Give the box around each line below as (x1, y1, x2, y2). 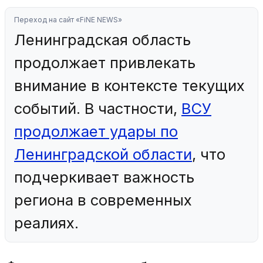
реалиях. (14, 214, 79, 232)
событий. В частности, (14, 99, 181, 118)
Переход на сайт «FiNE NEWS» (14, 15, 122, 25)
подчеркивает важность (14, 168, 194, 187)
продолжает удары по (14, 122, 178, 141)
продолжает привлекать (14, 53, 195, 72)
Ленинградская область (14, 31, 191, 49)
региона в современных (14, 191, 192, 210)
